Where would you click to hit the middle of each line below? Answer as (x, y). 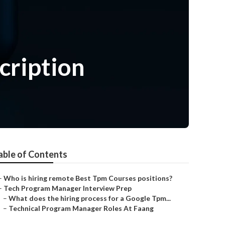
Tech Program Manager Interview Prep (68, 188)
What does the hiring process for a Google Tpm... (90, 198)
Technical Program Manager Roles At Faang (81, 208)
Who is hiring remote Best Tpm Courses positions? (88, 178)
